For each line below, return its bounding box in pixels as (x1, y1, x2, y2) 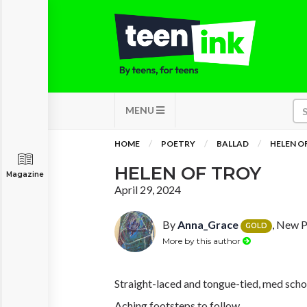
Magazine (6, 170, 44, 179)
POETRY (161, 138, 195, 149)
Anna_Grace (177, 218, 238, 231)
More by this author (162, 235, 243, 246)
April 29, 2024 (114, 183, 181, 196)
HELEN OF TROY (114, 162, 261, 184)
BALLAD (217, 138, 249, 149)
